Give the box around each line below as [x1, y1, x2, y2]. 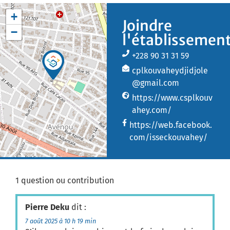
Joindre [122, 16, 172, 35]
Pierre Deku [25, 202, 69, 213]
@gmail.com [131, 78, 179, 88]
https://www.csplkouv [131, 92, 213, 103]
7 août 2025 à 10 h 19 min [25, 217, 96, 225]
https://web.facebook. [129, 120, 212, 130]
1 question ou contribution [15, 175, 114, 185]
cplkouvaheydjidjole [131, 65, 208, 75]
